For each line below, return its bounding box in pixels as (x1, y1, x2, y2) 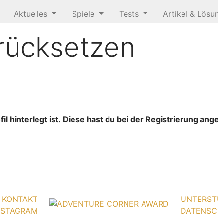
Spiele (72, 9, 97, 18)
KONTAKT (2, 194, 37, 204)
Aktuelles (14, 9, 50, 18)
